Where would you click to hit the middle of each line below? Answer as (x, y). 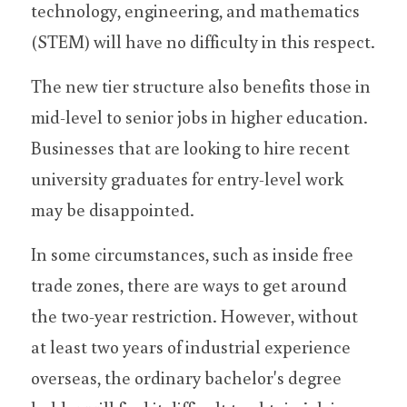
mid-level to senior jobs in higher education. (199, 116)
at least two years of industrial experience (191, 346)
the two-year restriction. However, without (194, 315)
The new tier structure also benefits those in (201, 85)
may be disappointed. (113, 209)
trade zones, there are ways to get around (189, 284)
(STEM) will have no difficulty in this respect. (203, 41)
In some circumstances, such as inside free (192, 253)
